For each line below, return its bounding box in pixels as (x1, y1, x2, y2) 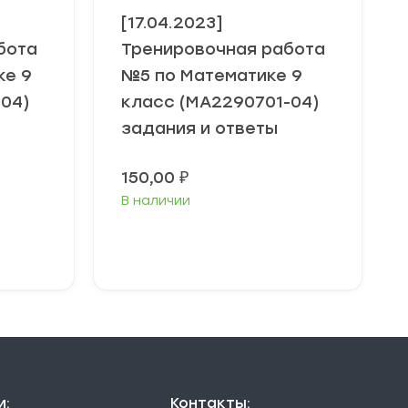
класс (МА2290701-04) (121, 92, 320, 112)
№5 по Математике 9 (121, 66, 302, 86)
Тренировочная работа (121, 39, 325, 59)
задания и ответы (121, 118, 278, 138)
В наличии (121, 193, 190, 209)
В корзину (196, 235, 273, 252)
